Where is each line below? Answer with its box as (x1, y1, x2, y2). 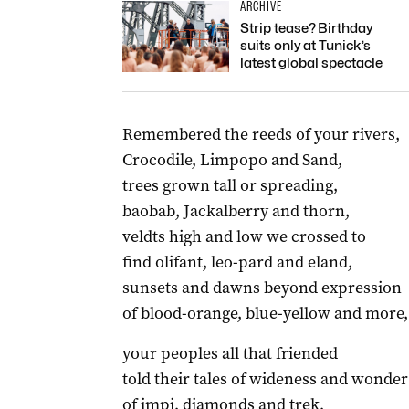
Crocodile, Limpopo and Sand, (121, 149, 342, 171)
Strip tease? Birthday (239, 20, 372, 37)
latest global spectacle (239, 55, 383, 71)
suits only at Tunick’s (239, 37, 371, 54)
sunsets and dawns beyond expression (121, 277, 402, 299)
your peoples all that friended (121, 342, 338, 364)
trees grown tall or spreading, (121, 174, 338, 196)
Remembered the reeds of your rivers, (121, 123, 400, 145)
